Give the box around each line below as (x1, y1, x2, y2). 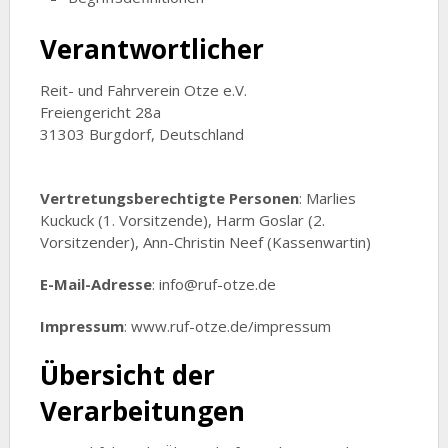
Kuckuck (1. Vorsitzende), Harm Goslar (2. (39, 210, 325, 231)
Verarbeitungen (39, 393, 245, 430)
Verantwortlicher (39, 31, 264, 68)
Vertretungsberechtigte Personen (39, 188, 299, 209)
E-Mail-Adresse (39, 274, 152, 295)
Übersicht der (39, 357, 215, 394)
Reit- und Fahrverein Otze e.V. (39, 80, 247, 101)
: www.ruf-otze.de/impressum (123, 316, 331, 337)
